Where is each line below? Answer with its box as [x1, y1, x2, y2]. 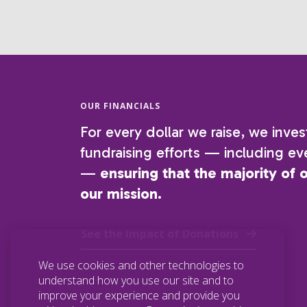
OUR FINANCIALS [80, 99, 160, 112]
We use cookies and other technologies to [38, 258, 244, 273]
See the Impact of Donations [81, 225, 238, 241]
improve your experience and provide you [38, 288, 240, 303]
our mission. [80, 184, 162, 203]
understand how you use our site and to [38, 273, 234, 288]
